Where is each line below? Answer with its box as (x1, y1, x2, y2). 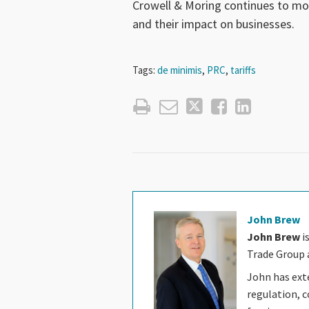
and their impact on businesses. (132, 15, 295, 32)
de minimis (157, 63, 202, 77)
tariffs (230, 63, 256, 77)
